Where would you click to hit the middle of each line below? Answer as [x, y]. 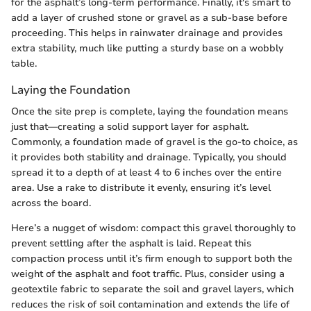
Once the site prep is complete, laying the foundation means [150, 111]
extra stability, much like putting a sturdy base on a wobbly [147, 48]
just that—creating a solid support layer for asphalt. [130, 126]
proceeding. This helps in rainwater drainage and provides [147, 33]
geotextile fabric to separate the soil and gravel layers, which [152, 289]
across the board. [51, 203]
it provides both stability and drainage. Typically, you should [149, 157]
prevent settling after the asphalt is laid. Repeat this [131, 243]
